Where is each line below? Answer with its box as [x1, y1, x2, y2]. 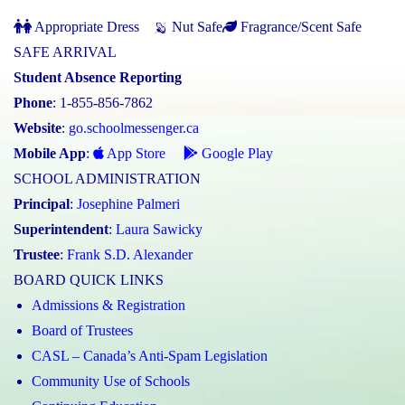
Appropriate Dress [32, 18, 139, 34]
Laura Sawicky [116, 221, 202, 237]
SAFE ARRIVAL [14, 43, 117, 60]
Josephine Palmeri [77, 195, 180, 212]
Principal [14, 195, 70, 212]
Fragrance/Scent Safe [237, 18, 362, 34]
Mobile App [14, 145, 86, 161]
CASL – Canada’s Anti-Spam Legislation [32, 347, 268, 363]
